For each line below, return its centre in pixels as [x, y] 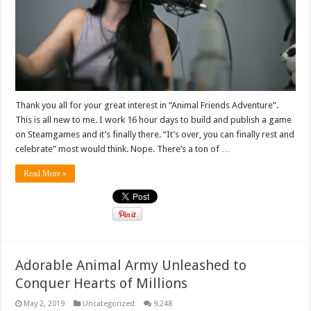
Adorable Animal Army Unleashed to [131, 266]
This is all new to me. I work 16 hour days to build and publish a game [154, 120]
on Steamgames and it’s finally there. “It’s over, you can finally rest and [155, 135]
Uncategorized [109, 304]
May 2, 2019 [44, 304]
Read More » [45, 174]
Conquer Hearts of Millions [102, 284]
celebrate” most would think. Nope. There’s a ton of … [123, 149]
